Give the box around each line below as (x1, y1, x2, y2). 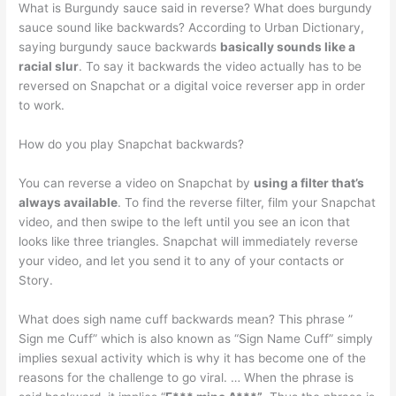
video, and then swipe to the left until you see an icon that (19, 214, 351, 229)
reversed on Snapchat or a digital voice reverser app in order (19, 79, 366, 94)
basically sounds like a (220, 40, 356, 55)
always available (19, 194, 118, 209)
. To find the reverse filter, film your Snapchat (118, 194, 377, 209)
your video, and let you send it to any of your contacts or (19, 253, 345, 268)
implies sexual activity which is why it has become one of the (19, 350, 367, 365)
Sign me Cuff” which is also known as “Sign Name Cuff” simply (19, 331, 374, 346)
